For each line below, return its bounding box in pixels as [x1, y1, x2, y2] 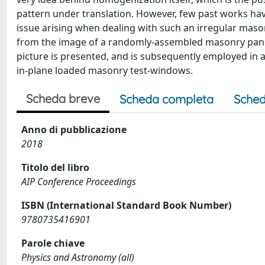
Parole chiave [21, 237, 85, 250]
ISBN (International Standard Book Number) [21, 199, 231, 212]
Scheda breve [26, 91, 100, 106]
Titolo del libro [21, 161, 89, 174]
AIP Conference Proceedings [21, 175, 136, 188]
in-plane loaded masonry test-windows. [17, 64, 193, 77]
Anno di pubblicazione [21, 123, 127, 136]
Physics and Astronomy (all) [21, 251, 134, 264]
